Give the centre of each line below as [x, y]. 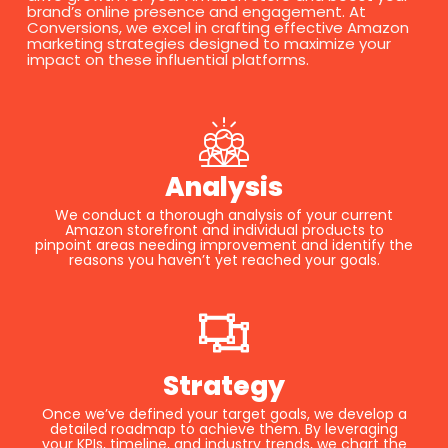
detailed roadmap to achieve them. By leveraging [224, 429]
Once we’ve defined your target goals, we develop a [224, 414]
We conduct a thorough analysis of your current [224, 215]
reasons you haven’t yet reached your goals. [224, 260]
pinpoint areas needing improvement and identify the [224, 245]
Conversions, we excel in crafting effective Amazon [218, 28]
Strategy [224, 386]
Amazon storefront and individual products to [224, 230]
